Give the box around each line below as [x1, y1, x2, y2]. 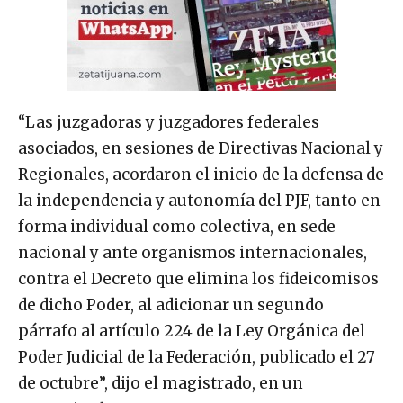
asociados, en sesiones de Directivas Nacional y [18, 138, 383, 158]
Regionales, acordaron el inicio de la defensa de [18, 164, 384, 184]
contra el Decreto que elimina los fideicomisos [18, 268, 379, 289]
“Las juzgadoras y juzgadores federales [18, 112, 319, 132]
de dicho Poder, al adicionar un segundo [18, 294, 324, 315]
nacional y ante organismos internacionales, [18, 242, 367, 263]
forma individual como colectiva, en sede [18, 216, 336, 237]
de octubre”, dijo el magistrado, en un [18, 372, 303, 393]
